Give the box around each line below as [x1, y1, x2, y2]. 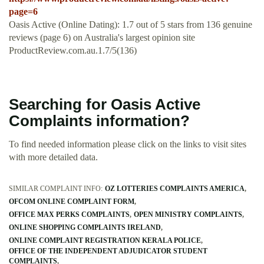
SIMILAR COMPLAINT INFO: [9, 184, 103, 193]
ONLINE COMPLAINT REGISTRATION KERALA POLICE [9, 236, 201, 245]
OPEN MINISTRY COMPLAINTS [134, 210, 242, 219]
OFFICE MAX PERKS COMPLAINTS [9, 210, 130, 219]
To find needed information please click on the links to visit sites [9, 139, 246, 150]
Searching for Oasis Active [9, 96, 200, 113]
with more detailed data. [9, 152, 98, 163]
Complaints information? [9, 113, 190, 130]
